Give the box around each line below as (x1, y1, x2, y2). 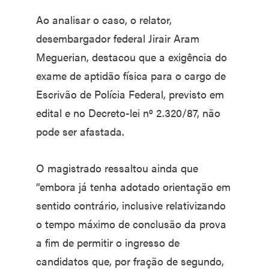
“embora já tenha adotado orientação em (36, 178, 231, 194)
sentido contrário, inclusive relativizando (36, 197, 226, 213)
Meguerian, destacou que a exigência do (36, 49, 227, 64)
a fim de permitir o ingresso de (36, 234, 180, 250)
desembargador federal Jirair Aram (36, 30, 199, 46)
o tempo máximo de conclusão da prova (36, 216, 226, 231)
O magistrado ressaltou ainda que (36, 160, 198, 175)
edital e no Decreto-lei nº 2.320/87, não (36, 104, 220, 120)
